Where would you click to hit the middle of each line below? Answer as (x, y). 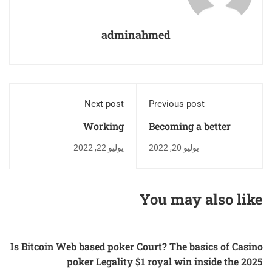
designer (168, 141)
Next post (104, 104)
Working (104, 126)
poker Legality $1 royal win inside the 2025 (165, 261)
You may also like (201, 199)
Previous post (177, 104)
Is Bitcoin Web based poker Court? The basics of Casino (137, 246)
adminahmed (136, 34)
